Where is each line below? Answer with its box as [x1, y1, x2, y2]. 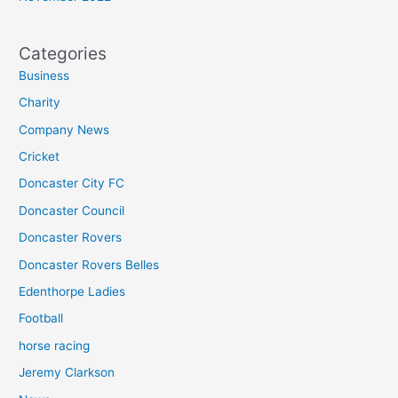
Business [19, 68, 70, 83]
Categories [19, 42, 107, 64]
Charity [19, 95, 61, 110]
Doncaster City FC [19, 176, 125, 191]
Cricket [19, 149, 60, 164]
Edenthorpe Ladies [19, 284, 126, 299]
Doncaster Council [19, 203, 125, 218]
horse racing [19, 338, 91, 353]
